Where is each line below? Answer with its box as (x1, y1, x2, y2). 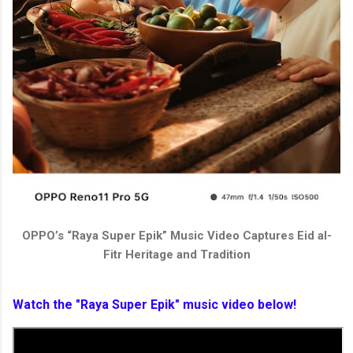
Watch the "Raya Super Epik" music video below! (13, 297, 299, 313)
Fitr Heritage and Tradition (102, 247, 251, 262)
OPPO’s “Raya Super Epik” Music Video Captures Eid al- (21, 229, 332, 243)
